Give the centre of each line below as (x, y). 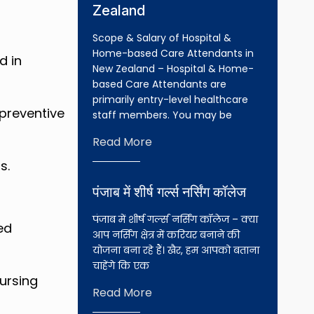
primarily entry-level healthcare (170, 100)
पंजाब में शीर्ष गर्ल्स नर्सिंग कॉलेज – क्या (175, 219)
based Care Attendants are (159, 84)
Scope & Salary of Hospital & (162, 38)
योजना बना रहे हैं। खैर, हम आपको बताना (176, 250)
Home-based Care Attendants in (173, 53)
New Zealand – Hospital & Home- (173, 69)
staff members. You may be (162, 115)
